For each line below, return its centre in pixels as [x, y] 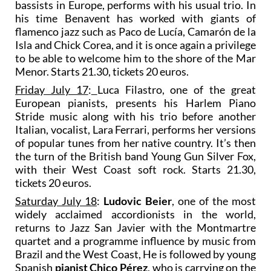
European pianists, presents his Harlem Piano [135, 103]
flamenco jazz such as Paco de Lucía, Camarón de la [135, 31]
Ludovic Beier [138, 201]
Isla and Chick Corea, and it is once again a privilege [135, 44]
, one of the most [214, 201]
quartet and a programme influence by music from [135, 240]
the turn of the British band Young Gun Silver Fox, [135, 156]
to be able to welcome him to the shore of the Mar [135, 58]
